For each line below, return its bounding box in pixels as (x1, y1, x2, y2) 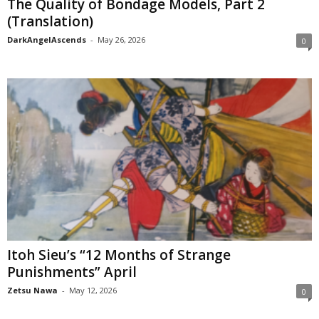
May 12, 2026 (69, 285, 117, 296)
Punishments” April (7, 263, 137, 282)
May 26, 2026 (98, 33, 145, 45)
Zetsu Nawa (7, 285, 58, 296)
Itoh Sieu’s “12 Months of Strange (7, 246, 231, 265)
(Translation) (7, 11, 93, 31)
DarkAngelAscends (7, 33, 86, 45)
